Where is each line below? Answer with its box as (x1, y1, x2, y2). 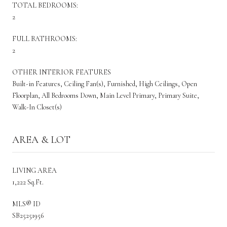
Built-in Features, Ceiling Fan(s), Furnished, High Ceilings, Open (12, 79, 197, 88)
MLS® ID (12, 199, 41, 208)
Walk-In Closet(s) (12, 102, 62, 111)
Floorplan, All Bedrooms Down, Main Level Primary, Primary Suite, (12, 91, 199, 100)
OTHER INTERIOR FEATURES (12, 67, 111, 77)
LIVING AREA (12, 166, 57, 175)
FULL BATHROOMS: (12, 34, 77, 43)
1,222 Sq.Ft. (12, 177, 44, 186)
